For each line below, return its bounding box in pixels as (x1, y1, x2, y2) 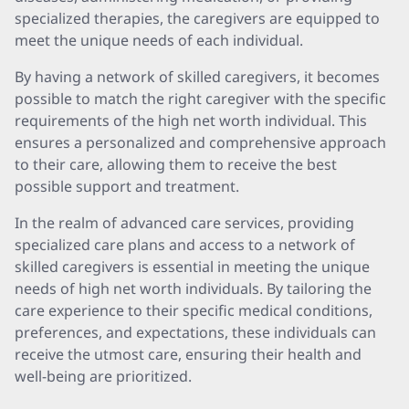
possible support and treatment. (15, 176, 239, 196)
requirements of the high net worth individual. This (15, 110, 367, 131)
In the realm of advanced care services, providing (15, 213, 354, 233)
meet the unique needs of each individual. (15, 30, 303, 50)
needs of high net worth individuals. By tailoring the (15, 278, 372, 299)
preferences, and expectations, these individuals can (15, 322, 376, 342)
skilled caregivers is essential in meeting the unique (15, 257, 370, 277)
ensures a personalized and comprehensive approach (15, 132, 386, 152)
